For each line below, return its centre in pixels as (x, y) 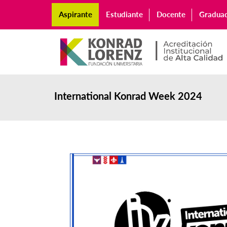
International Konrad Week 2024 (128, 96)
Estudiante (124, 14)
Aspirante (75, 14)
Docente (171, 14)
